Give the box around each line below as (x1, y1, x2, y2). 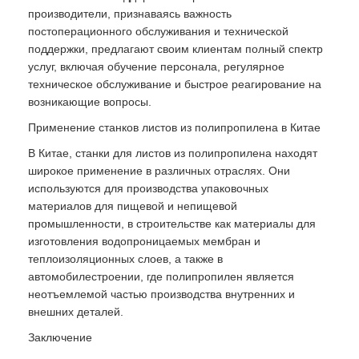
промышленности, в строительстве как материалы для (28, 216, 316, 230)
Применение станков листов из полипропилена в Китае (28, 120, 321, 134)
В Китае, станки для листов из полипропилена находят (28, 146, 317, 159)
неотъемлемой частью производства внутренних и (28, 287, 295, 301)
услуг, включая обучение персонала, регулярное (28, 59, 284, 73)
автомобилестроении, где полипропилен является (28, 269, 294, 283)
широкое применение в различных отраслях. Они (28, 163, 290, 177)
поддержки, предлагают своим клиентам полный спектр (28, 42, 323, 55)
